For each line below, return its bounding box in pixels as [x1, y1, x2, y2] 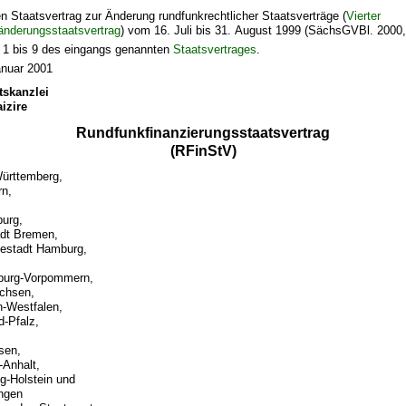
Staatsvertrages [173, 43, 257, 57]
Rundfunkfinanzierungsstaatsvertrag [76, 124, 330, 140]
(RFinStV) [169, 142, 237, 159]
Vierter [346, 9, 382, 24]
